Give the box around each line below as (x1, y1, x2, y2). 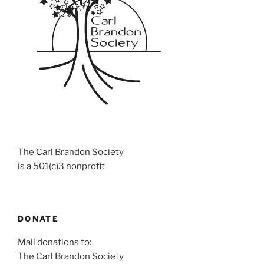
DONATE (18, 213, 60, 223)
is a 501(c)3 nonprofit (18, 161, 105, 172)
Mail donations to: (18, 237, 91, 248)
